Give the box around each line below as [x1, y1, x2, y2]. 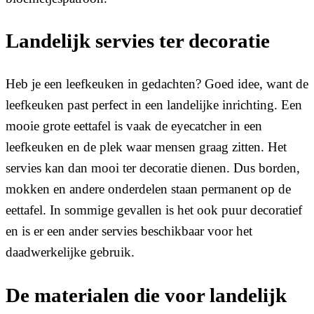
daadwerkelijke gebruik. [6, 244, 138, 259]
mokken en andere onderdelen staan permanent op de [6, 181, 291, 196]
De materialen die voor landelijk [6, 284, 287, 306]
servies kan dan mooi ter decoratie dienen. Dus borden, [6, 160, 300, 175]
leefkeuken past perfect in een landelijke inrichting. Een [6, 97, 302, 112]
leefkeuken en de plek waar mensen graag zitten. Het [6, 139, 287, 154]
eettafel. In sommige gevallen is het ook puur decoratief [6, 202, 302, 217]
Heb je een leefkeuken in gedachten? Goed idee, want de [6, 76, 308, 91]
